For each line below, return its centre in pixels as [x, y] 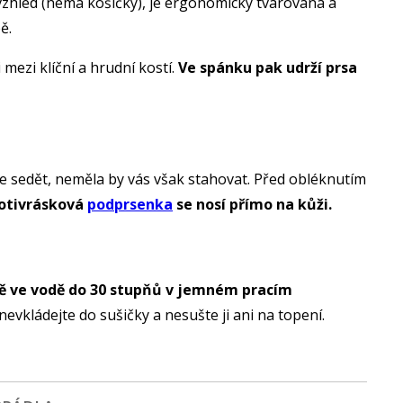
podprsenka [130, 204]
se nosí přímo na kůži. [252, 204]
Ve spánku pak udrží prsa [268, 67]
